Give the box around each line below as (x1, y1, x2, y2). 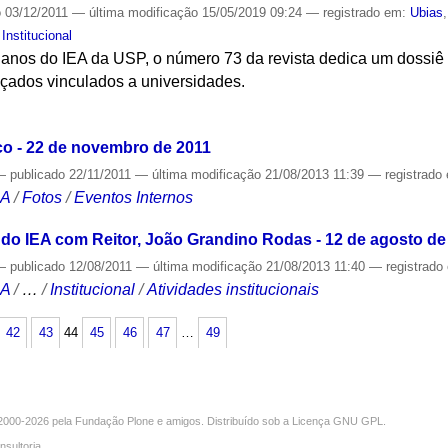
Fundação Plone (75, 414, 154, 427)
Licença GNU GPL (292, 414, 383, 427)
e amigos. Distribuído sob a (154, 414, 292, 427)
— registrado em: (306, 4, 411, 20)
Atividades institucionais (147, 281, 320, 299)
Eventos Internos (74, 188, 194, 206)
